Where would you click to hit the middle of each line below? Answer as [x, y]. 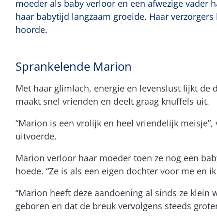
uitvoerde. [36, 136]
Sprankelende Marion [74, 66]
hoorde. [31, 29]
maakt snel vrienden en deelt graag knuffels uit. [112, 101]
